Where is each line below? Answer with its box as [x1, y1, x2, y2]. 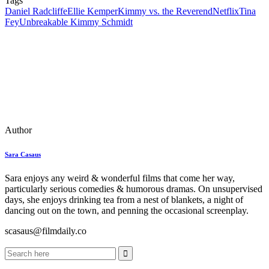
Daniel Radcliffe [5, 6, 67, 17]
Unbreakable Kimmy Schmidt [19, 17, 133, 28]
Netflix [213, 6, 239, 17]
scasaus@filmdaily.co [5, 226, 86, 237]
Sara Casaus [5, 151, 41, 159]
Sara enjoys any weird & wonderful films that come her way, [5, 173, 235, 184]
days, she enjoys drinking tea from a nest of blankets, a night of [5, 195, 243, 205]
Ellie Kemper [67, 6, 118, 17]
